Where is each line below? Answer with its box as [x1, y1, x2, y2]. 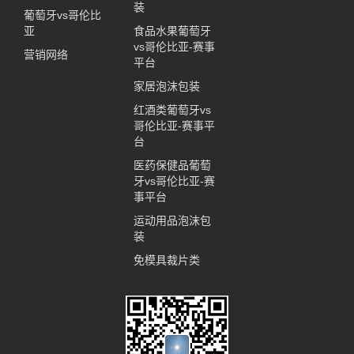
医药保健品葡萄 [134, 159, 212, 171]
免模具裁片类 [134, 254, 201, 266]
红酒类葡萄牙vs [134, 104, 212, 116]
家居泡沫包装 [134, 80, 201, 92]
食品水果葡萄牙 [134, 24, 212, 37]
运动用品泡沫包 [134, 214, 212, 227]
